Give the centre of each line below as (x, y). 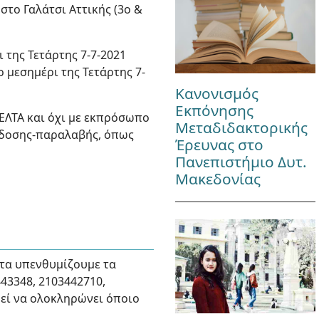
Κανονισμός (216, 94)
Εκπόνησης (214, 111)
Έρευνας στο (219, 145)
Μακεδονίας (218, 179)
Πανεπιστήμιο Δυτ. (241, 162)
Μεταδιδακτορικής (241, 128)
